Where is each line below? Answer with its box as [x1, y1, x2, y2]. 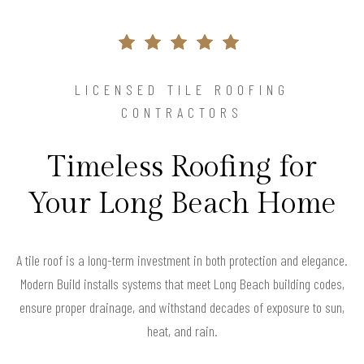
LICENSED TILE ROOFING [75, 80, 289, 98]
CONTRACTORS [121, 102, 243, 121]
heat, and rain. [146, 321, 218, 340]
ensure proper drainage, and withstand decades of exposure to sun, [19, 297, 344, 316]
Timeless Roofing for [47, 149, 317, 184]
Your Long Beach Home [28, 186, 336, 221]
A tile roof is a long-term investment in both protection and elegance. [16, 250, 348, 269]
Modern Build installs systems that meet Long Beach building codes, [19, 274, 344, 292]
